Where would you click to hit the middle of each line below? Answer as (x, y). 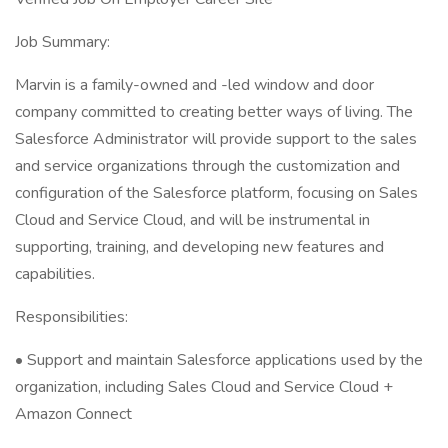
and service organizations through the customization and (207, 166)
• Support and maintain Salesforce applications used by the (219, 360)
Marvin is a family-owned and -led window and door (194, 85)
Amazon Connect (73, 414)
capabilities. (55, 274)
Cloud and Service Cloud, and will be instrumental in (192, 220)
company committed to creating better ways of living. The (214, 112)
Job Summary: (62, 42)
